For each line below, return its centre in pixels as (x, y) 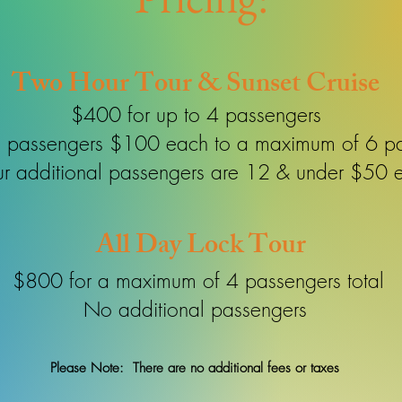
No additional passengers (198, 309)
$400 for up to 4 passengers (196, 114)
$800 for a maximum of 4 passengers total (198, 280)
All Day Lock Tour (201, 248)
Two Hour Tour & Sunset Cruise (195, 86)
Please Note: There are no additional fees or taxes (195, 368)
